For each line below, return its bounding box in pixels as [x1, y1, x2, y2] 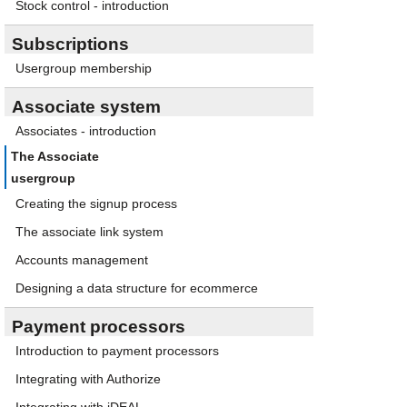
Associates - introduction [15, 124, 156, 138]
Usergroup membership [15, 61, 152, 75]
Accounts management [15, 253, 148, 267]
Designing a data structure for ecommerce [15, 281, 258, 295]
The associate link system [15, 224, 164, 239]
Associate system [12, 97, 161, 116]
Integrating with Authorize [15, 372, 161, 386]
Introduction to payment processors [15, 343, 219, 358]
